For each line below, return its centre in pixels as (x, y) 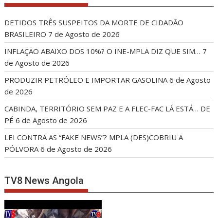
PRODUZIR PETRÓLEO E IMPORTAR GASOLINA (86, 80)
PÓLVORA (22, 149)
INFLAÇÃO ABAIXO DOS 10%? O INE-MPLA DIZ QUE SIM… (103, 51)
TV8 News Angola (44, 180)
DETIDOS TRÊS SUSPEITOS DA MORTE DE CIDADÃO (94, 23)
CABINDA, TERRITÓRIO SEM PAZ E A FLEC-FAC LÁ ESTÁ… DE (108, 109)
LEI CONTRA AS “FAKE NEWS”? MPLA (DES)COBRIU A (94, 137)
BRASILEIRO (26, 34)
